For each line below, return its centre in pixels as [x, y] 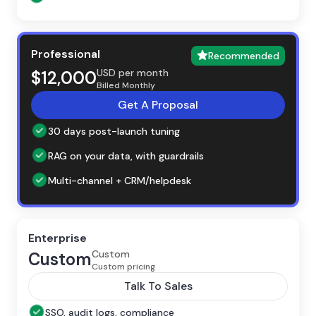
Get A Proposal [158, 104]
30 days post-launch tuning [114, 131]
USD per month [133, 72]
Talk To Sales [158, 286]
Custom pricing [123, 266]
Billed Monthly [126, 85]
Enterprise [57, 238]
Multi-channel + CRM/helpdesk [120, 181]
